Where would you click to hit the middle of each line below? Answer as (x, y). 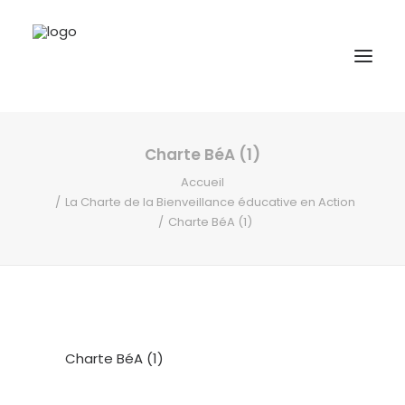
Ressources (69, 258)
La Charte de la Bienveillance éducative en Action (210, 202)
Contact (60, 291)
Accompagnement (92, 226)
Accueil (202, 182)
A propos (61, 160)
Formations (68, 193)
